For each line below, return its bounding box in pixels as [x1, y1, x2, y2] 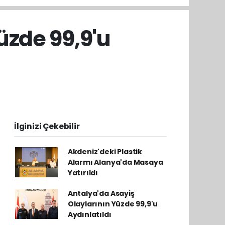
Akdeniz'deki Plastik [67, 146, 142, 157]
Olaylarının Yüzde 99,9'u [67, 198, 158, 209]
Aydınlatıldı [67, 209, 111, 219]
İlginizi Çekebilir [14, 121, 80, 132]
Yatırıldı [67, 167, 98, 178]
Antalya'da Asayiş [67, 188, 135, 198]
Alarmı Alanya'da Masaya [67, 157, 163, 167]
